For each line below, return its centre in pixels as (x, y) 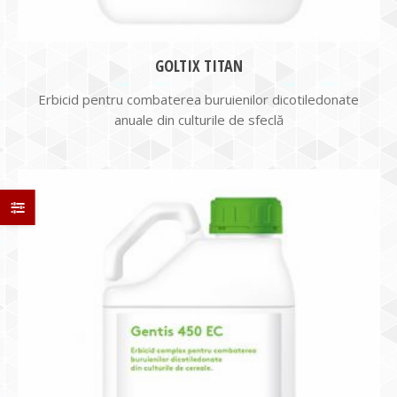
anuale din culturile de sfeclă (198, 120)
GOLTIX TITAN (198, 66)
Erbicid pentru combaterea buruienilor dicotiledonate (198, 99)
